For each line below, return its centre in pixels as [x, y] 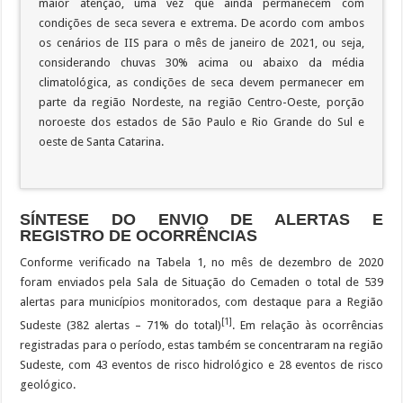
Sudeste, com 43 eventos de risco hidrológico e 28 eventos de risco [201, 365]
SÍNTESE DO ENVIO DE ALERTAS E [201, 219]
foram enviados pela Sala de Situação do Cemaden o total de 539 [201, 282]
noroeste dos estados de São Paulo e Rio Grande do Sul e [201, 121]
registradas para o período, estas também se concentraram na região [201, 345]
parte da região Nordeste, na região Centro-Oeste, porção [201, 102]
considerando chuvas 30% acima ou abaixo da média [201, 62]
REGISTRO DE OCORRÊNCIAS [139, 235]
